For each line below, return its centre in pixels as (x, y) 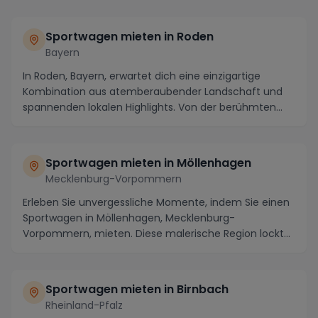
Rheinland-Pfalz (84, 305)
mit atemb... (53, 249)
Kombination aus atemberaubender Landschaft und (153, 91)
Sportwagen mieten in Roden (130, 36)
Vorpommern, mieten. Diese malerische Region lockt (153, 233)
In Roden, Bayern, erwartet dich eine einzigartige (142, 76)
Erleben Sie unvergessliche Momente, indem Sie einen (156, 202)
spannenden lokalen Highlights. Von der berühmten (149, 107)
